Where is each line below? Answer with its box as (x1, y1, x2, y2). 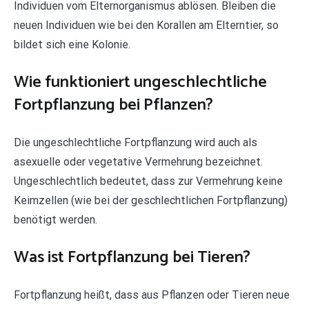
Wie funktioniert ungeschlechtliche (14, 69, 267, 97)
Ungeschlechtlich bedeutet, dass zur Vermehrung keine (14, 175, 283, 188)
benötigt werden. (14, 213, 97, 227)
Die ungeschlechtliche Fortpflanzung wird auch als (14, 136, 257, 150)
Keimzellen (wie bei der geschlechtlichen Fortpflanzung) (14, 194, 288, 208)
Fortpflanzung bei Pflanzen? (14, 92, 213, 119)
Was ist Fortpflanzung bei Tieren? (14, 244, 250, 272)
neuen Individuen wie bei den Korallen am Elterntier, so (14, 19, 279, 32)
